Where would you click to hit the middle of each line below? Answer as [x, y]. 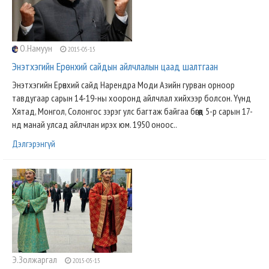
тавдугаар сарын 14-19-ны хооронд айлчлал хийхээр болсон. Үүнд [131, 98]
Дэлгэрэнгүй [34, 144]
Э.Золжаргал [35, 259]
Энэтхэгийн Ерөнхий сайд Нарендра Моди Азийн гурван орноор [123, 85]
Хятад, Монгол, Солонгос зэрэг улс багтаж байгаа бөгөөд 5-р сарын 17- [132, 111]
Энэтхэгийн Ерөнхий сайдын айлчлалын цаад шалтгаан [115, 66]
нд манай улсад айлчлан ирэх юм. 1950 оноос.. [95, 124]
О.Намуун [36, 48]
